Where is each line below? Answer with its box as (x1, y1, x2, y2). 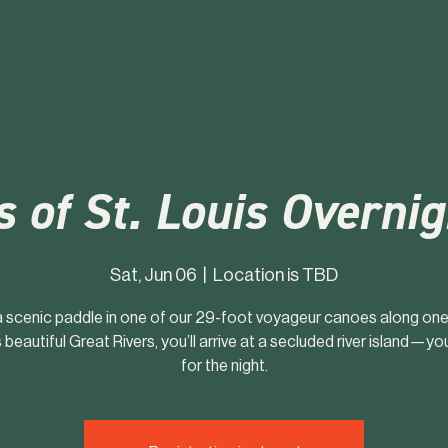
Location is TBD (213, 264, 338, 285)
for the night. (180, 355, 268, 375)
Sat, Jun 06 (110, 264, 197, 285)
